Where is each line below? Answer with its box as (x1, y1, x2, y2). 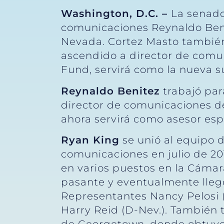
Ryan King (61, 134, 119, 146)
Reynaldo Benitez (61, 84, 160, 97)
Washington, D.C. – (61, 7, 171, 20)
